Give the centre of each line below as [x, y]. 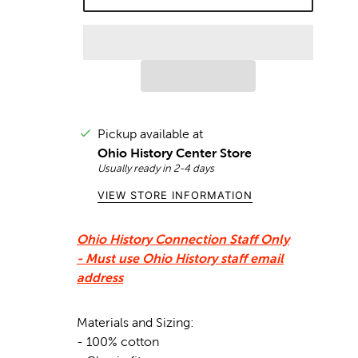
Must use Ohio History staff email [185, 258]
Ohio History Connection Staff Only [183, 239]
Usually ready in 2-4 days [156, 168]
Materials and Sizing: [135, 322]
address [100, 277]
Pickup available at [150, 133]
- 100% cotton [118, 341]
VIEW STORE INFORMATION [175, 195]
